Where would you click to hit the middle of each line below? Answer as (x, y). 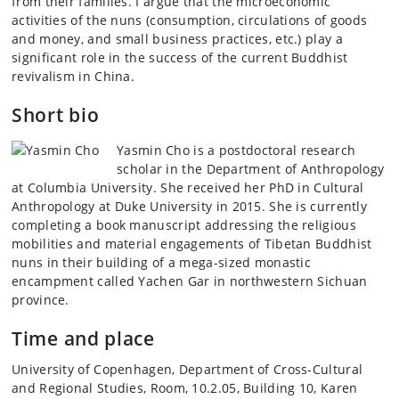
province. (41, 300)
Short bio (56, 115)
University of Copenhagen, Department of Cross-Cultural (187, 369)
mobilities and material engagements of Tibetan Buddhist (192, 244)
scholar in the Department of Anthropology (251, 169)
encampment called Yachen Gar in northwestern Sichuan (190, 281)
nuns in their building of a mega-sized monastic (162, 262)
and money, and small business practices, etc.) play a (177, 39)
